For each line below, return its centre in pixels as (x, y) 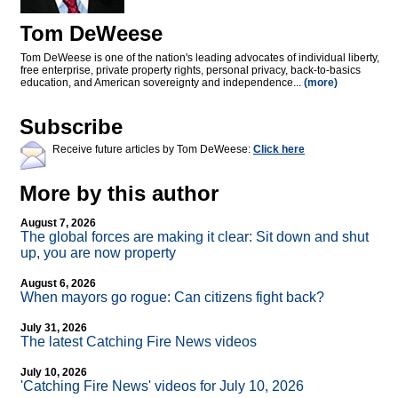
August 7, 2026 (58, 223)
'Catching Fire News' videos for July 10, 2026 (162, 386)
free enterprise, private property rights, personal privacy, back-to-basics (191, 71)
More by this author (119, 194)
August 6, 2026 (58, 284)
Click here (279, 150)
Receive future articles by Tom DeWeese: (153, 150)
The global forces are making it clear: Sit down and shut (195, 237)
